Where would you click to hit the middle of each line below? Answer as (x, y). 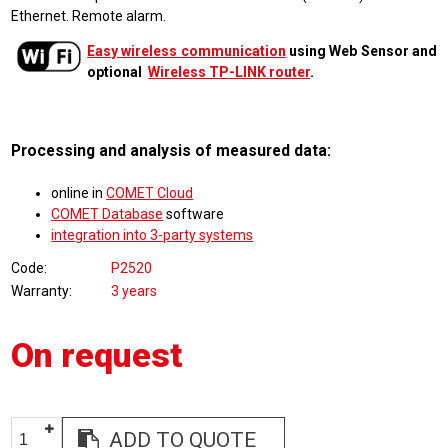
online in (79, 192)
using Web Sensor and (361, 51)
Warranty (40, 290)
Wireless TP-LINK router (229, 72)
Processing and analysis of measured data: (171, 150)
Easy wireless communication (186, 51)
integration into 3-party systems (152, 234)
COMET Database (107, 213)
